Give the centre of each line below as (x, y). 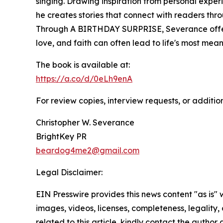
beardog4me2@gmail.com (88, 151)
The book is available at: (83, 65)
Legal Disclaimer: (69, 172)
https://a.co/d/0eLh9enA (84, 79)
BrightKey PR (61, 137)
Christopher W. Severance (85, 123)
